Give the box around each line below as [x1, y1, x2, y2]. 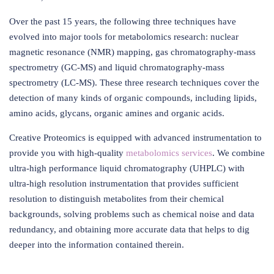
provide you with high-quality [9, 147, 126, 158]
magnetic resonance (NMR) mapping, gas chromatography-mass [9, 46, 256, 57]
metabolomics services [126, 147, 212, 158]
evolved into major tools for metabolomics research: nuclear [9, 31, 239, 42]
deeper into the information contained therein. [9, 239, 184, 250]
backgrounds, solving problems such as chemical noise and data [9, 209, 254, 219]
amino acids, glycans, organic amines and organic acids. [9, 108, 224, 118]
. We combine [212, 147, 265, 158]
